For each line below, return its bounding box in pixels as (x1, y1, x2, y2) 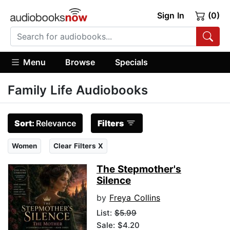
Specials (114, 56, 148, 67)
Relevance (36, 118, 76, 129)
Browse (65, 56, 95, 67)
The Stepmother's (97, 163, 181, 176)
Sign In (157, 10, 184, 21)
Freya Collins (109, 193, 160, 203)
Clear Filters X (53, 142, 103, 150)
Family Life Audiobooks (8, 83, 148, 98)
